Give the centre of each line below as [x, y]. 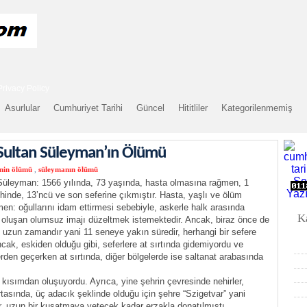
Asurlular [22, 108]
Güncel [150, 108]
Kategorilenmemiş [257, 108]
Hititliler [193, 108]
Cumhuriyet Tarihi [88, 108]
